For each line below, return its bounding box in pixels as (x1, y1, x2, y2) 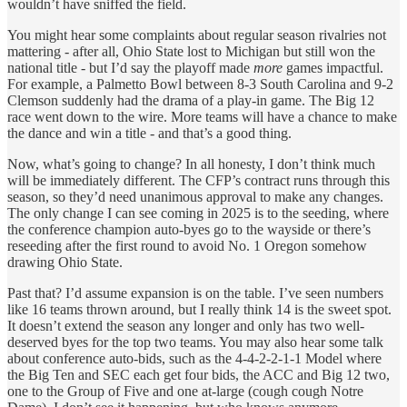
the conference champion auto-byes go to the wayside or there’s (7, 221, 371, 237)
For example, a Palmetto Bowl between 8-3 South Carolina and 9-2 (7, 75, 393, 92)
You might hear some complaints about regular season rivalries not (7, 26, 386, 43)
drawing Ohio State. (7, 253, 123, 270)
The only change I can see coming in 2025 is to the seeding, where (7, 204, 389, 221)
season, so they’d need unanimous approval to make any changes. (7, 188, 383, 204)
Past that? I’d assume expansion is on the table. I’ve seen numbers (7, 284, 383, 301)
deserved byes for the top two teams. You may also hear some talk (7, 333, 383, 350)
